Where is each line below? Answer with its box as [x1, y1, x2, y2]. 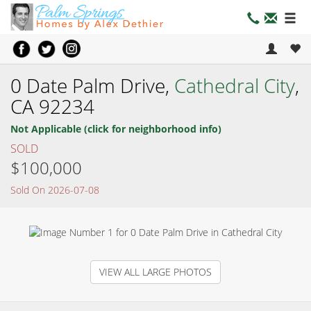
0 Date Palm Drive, [10, 72, 174, 99]
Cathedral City [174, 72, 295, 99]
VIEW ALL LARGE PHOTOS [99, 265, 212, 279]
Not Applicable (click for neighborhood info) [10, 121, 221, 135]
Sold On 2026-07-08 [10, 183, 99, 196]
